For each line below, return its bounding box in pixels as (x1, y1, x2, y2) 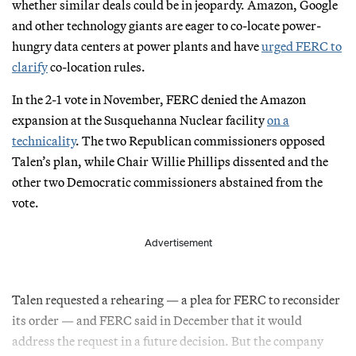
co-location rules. (48, 58, 145, 75)
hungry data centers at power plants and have (12, 37, 261, 54)
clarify (12, 58, 48, 75)
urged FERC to (261, 37, 342, 54)
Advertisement (144, 235, 212, 250)
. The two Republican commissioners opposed (75, 132, 325, 149)
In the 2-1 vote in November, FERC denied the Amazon (12, 91, 306, 107)
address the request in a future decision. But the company (12, 332, 323, 349)
